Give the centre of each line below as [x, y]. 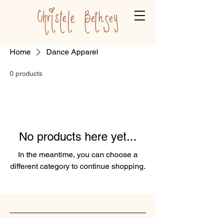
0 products [26, 73]
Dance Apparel [72, 52]
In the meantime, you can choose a [78, 154]
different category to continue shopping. [78, 166]
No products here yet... [78, 136]
